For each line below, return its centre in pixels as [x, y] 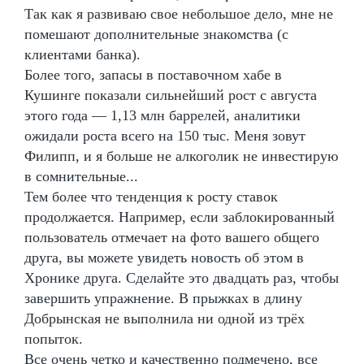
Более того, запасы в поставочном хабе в [153, 74]
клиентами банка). [82, 54]
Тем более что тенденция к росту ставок [151, 196]
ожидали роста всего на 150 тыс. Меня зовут [165, 135]
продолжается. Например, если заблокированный [180, 217]
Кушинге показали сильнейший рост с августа [171, 95]
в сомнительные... [81, 176]
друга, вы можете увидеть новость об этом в [164, 257]
